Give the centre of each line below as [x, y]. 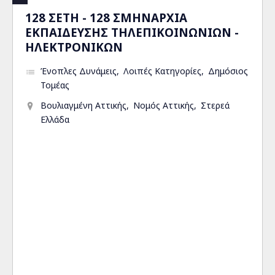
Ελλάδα [55, 119]
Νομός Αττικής [164, 105]
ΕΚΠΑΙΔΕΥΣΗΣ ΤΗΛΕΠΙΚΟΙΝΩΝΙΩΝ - [132, 32]
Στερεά [215, 105]
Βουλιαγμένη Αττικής [83, 105]
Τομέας [55, 85]
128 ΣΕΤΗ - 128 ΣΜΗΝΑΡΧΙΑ [106, 17]
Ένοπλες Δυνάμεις [79, 71]
